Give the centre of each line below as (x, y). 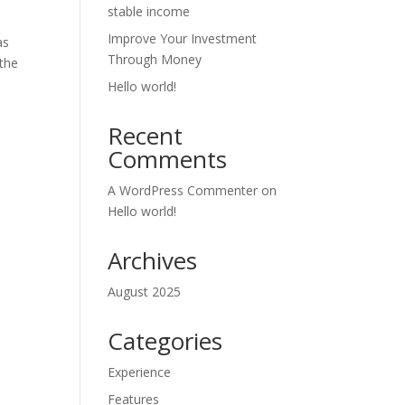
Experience (140, 372)
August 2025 (145, 292)
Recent (146, 136)
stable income (149, 11)
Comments (168, 159)
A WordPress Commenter (183, 190)
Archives (153, 260)
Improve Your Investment (183, 38)
